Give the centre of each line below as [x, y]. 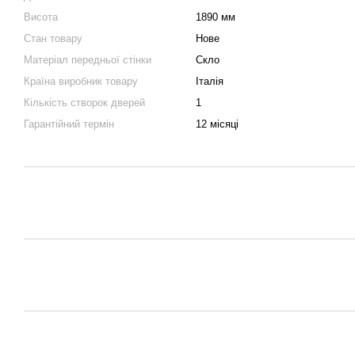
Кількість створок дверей [84, 103]
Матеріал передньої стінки [88, 60]
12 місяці [217, 124]
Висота [41, 17]
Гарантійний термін [69, 124]
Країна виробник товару [81, 81]
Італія [210, 81]
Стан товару [53, 38]
